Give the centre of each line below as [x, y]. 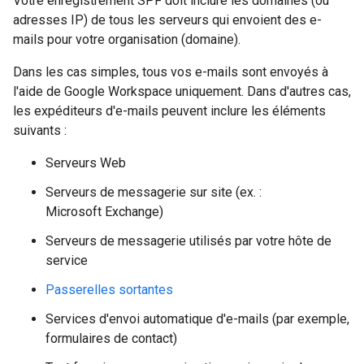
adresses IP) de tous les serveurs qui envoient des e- [167, 20]
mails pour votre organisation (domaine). [127, 40]
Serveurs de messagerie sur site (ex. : [154, 193]
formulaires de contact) [111, 339]
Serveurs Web [86, 163]
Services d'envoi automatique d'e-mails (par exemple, [197, 319]
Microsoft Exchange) [104, 212]
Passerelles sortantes [109, 290]
